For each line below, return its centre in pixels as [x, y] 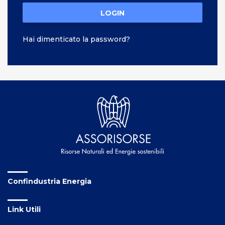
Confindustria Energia [49, 181]
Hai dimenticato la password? [76, 39]
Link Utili [24, 209]
